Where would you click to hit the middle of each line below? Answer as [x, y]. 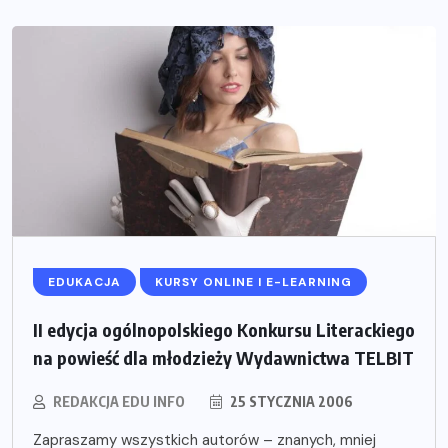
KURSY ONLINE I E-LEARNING [253, 281]
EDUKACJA [84, 281]
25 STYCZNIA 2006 [290, 401]
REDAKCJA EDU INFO [119, 401]
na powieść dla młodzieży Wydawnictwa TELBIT [223, 357]
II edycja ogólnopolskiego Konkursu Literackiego [224, 329]
